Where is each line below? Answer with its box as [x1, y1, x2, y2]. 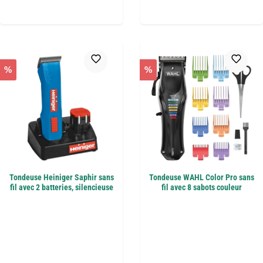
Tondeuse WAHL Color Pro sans [149, 172, 254, 183]
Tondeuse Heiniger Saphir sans [9, 172, 114, 183]
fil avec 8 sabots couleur [161, 182, 242, 193]
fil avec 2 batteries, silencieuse [9, 182, 113, 193]
